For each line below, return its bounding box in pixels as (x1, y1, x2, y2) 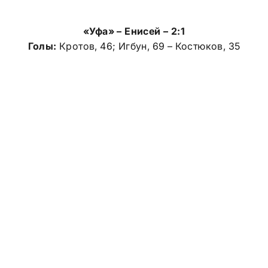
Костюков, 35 (175, 39, 240, 52)
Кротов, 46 (59, 39, 112, 52)
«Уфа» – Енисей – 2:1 (83, 25, 185, 37)
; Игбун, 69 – (112, 39, 175, 52)
